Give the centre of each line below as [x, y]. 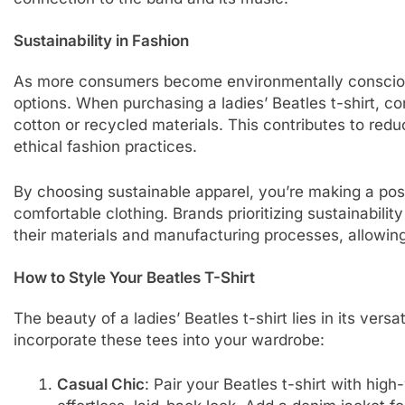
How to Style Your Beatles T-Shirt [134, 278]
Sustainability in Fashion [101, 41]
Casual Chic [101, 385]
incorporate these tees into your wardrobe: [169, 339]
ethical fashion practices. [105, 147]
